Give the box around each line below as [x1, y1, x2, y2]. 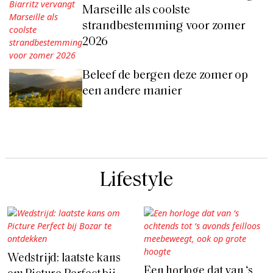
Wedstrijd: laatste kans [7, 252, 121, 264]
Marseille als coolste [82, 4, 190, 16]
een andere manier [82, 85, 182, 97]
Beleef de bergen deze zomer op [82, 69, 249, 82]
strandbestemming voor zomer [82, 19, 246, 32]
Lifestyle [100, 169, 173, 191]
